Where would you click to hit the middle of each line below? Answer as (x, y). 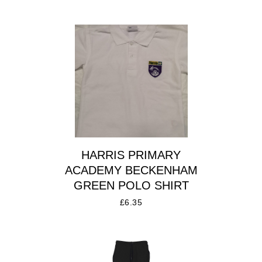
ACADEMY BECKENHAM (131, 170)
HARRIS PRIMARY (131, 155)
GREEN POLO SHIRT (131, 185)
